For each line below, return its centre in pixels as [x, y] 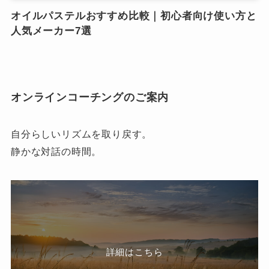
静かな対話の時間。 [56, 152]
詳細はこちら [134, 252]
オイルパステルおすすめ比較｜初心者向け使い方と [134, 16]
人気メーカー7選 [51, 31]
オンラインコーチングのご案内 [90, 97]
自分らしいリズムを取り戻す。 [81, 134]
